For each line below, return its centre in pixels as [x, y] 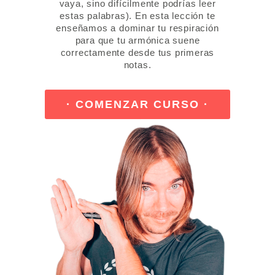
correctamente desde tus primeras [137, 52]
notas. [137, 65]
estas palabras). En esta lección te [137, 16]
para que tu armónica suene [137, 40]
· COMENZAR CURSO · [137, 104]
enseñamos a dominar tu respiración [137, 28]
